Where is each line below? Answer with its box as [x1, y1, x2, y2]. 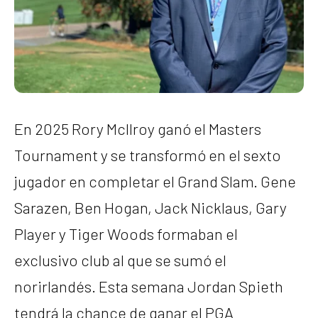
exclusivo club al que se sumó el [14, 250, 226, 269]
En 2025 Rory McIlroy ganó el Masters [14, 119, 261, 138]
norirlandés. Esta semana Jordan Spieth [14, 276, 283, 295]
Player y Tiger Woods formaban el [14, 224, 238, 243]
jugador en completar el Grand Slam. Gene [14, 171, 296, 190]
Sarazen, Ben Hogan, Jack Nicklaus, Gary [14, 197, 287, 216]
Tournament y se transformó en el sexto [14, 145, 281, 164]
